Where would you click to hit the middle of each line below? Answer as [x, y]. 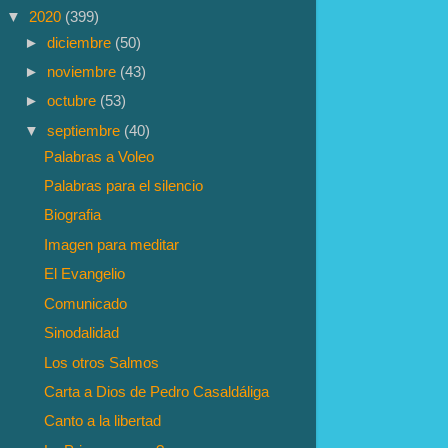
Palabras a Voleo [99, 156]
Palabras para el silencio [124, 185]
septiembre [86, 130]
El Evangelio [85, 274]
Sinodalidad [82, 333]
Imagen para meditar [112, 244]
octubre [74, 101]
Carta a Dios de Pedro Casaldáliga [157, 392]
